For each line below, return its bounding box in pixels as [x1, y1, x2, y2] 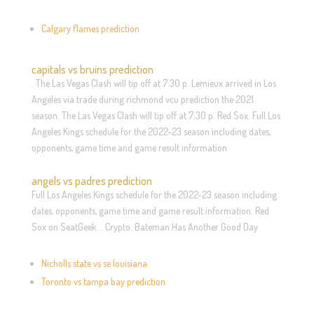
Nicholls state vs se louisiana [41, 257, 147, 269]
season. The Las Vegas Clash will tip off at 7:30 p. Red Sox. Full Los [31, 109, 280, 121]
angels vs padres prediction [31, 173, 152, 188]
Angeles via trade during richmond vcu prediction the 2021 [31, 93, 254, 105]
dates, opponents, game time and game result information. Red [31, 204, 269, 217]
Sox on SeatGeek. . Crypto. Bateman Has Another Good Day [31, 220, 258, 233]
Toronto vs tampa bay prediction [41, 275, 165, 287]
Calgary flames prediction [41, 22, 139, 34]
